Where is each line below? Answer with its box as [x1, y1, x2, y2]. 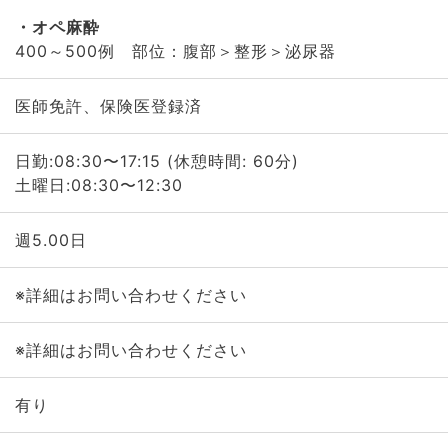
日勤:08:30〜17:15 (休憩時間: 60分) [14, 151, 299, 171]
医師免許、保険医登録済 [14, 96, 202, 116]
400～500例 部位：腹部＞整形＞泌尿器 [14, 41, 336, 61]
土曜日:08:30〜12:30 [14, 175, 183, 195]
